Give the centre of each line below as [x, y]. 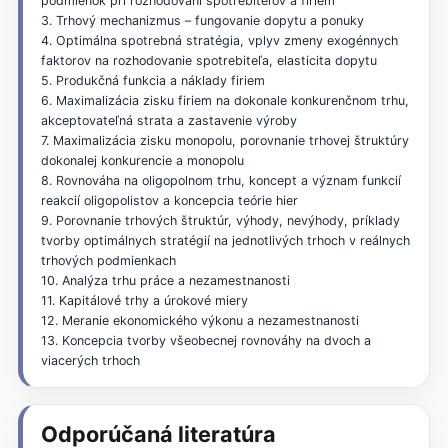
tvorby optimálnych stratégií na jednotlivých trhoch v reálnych [225, 241]
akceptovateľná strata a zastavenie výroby [168, 121]
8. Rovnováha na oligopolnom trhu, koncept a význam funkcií [220, 181]
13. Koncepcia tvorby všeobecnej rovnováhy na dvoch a [205, 341]
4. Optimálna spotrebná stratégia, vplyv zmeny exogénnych [219, 41]
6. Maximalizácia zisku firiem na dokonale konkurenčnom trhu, [224, 101]
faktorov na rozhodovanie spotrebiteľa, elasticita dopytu [208, 61]
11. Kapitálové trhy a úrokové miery [144, 301]
